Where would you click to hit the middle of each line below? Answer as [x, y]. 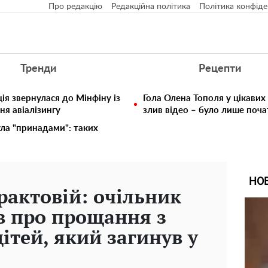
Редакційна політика [151, 7]
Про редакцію [75, 7]
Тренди [38, 69]
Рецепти [220, 69]
